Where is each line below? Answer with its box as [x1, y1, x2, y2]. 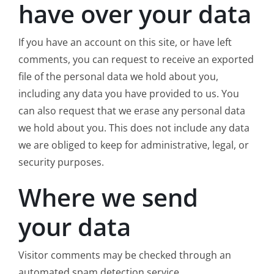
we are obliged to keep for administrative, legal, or [18, 138, 249, 152]
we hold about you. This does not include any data [18, 121, 250, 135]
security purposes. [18, 155, 104, 169]
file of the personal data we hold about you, [18, 70, 218, 84]
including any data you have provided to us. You [18, 87, 239, 101]
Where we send [18, 180, 198, 215]
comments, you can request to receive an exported [18, 53, 254, 67]
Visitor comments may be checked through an [18, 248, 231, 262]
